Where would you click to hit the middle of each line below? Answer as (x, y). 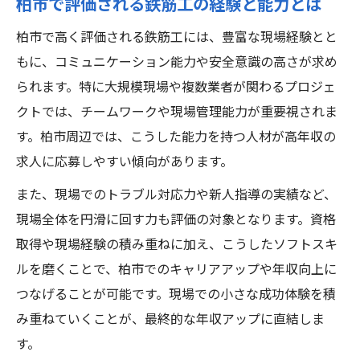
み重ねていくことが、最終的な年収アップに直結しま (170, 320)
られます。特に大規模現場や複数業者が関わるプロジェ (176, 88)
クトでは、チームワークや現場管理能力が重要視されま (177, 113)
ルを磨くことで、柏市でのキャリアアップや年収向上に (176, 270)
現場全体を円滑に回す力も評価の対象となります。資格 (176, 221)
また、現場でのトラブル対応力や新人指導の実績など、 (176, 196)
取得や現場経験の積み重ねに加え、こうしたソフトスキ (177, 245)
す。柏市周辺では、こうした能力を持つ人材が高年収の (176, 138)
